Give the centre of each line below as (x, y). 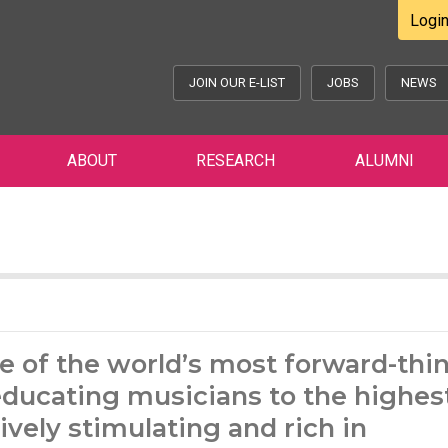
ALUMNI (384, 160)
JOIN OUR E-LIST (237, 82)
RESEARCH (236, 160)
